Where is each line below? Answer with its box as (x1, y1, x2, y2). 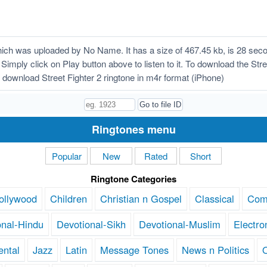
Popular (51, 150, 82, 163)
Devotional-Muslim (138, 217, 221, 232)
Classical (195, 191, 234, 206)
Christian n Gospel (100, 191, 182, 206)
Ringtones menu (91, 122, 176, 138)
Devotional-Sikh (56, 217, 126, 232)
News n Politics (182, 243, 249, 257)
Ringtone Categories (91, 172, 176, 186)
